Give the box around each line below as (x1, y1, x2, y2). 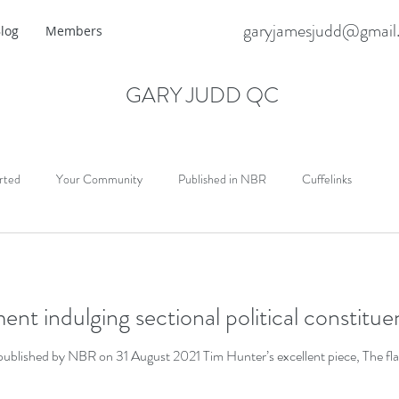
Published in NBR (178, 169, 266, 188)
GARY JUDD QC (125, 80, 279, 110)
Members (45, 22, 102, 39)
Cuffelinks (302, 169, 352, 188)
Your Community (56, 169, 142, 188)
